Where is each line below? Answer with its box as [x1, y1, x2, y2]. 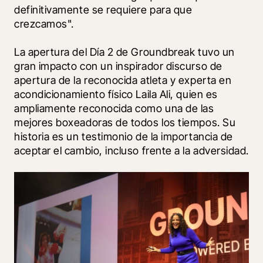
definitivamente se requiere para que [14, 4, 193, 16]
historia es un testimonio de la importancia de [14, 130, 233, 143]
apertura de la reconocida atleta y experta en [14, 74, 232, 87]
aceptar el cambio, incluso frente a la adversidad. [14, 144, 249, 157]
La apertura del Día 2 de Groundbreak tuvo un [14, 46, 235, 59]
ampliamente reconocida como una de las [14, 102, 214, 115]
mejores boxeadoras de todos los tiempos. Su [14, 116, 236, 129]
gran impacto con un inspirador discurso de [14, 60, 222, 73]
